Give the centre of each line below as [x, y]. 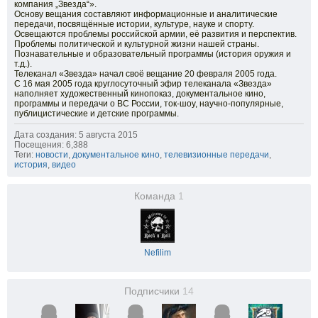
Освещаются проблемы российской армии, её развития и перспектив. [155, 34]
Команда [156, 196]
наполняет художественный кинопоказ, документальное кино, [140, 94]
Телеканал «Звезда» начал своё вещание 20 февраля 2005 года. [146, 74]
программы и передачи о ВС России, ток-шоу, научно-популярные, [149, 104]
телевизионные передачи [216, 155]
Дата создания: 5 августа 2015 [76, 135]
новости [52, 155]
